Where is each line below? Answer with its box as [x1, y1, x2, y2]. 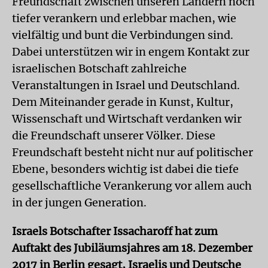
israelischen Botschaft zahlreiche [12, 62, 187, 75]
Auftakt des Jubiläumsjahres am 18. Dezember [12, 241, 252, 255]
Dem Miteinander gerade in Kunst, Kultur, [12, 95, 233, 109]
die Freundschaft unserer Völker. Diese [12, 129, 215, 142]
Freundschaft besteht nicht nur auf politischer [12, 145, 253, 159]
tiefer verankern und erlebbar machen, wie [12, 11, 236, 25]
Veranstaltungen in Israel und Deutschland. [12, 78, 240, 92]
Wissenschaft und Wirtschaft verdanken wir [12, 112, 242, 126]
